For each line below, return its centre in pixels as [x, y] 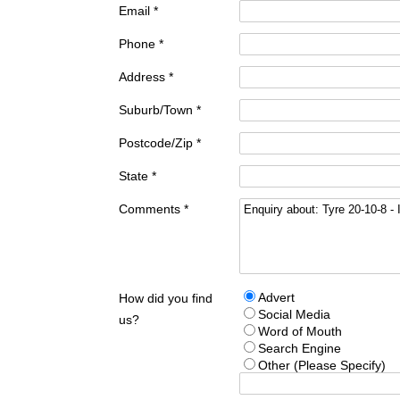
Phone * [141, 44]
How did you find [166, 298]
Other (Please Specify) [321, 365]
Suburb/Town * [160, 110]
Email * [138, 11]
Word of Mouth [300, 331]
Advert [276, 297]
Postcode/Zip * [160, 143]
